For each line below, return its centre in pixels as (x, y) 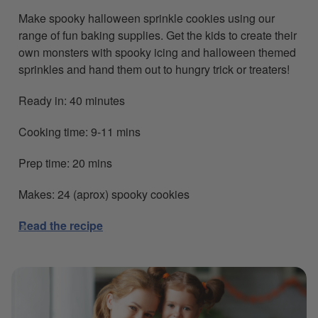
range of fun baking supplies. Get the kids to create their (158, 35)
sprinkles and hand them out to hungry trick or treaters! (154, 70)
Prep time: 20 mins (65, 163)
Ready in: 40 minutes (72, 101)
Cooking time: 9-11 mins (79, 132)
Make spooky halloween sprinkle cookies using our (147, 18)
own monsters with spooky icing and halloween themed (157, 53)
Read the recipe (61, 226)
